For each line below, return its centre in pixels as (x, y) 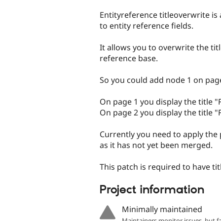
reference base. (129, 58)
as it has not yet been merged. (156, 145)
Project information (152, 190)
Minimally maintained (162, 209)
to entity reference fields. (147, 25)
